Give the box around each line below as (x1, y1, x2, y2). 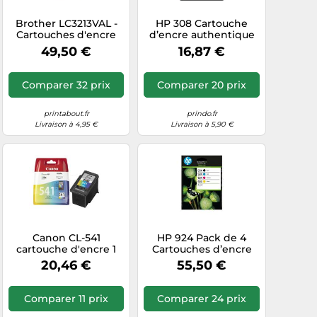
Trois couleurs (166, 39, 237, 52)
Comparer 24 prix (157, 292, 247, 306)
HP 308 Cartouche (156, 16, 248, 30)
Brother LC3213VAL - (15, 16, 117, 30)
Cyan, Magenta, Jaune (11, 265, 122, 278)
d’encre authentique (149, 28, 255, 41)
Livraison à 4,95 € (35, 119, 98, 129)
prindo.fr (186, 108, 217, 118)
